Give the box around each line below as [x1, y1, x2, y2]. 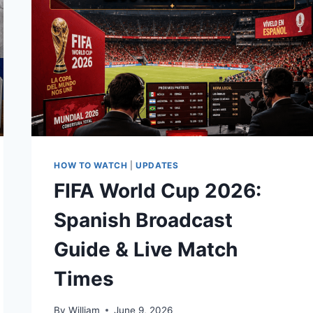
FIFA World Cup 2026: [54, 178, 262, 203]
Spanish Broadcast [54, 208, 233, 232]
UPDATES [136, 159, 179, 170]
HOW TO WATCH [54, 159, 128, 170]
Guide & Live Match [54, 237, 238, 261]
